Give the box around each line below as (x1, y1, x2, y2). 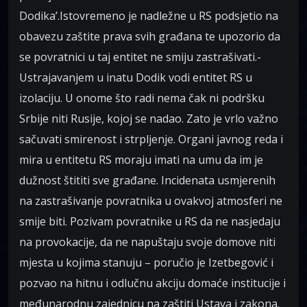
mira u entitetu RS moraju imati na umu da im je (19, 151, 263, 167)
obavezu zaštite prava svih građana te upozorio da (19, 28, 280, 44)
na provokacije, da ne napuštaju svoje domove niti (19, 234, 275, 249)
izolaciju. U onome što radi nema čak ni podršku (19, 90, 265, 106)
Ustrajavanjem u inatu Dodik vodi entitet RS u (19, 69, 252, 85)
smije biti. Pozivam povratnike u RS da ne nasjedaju (19, 213, 280, 229)
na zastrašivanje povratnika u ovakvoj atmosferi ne (19, 193, 282, 208)
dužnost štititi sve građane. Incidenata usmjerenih (19, 172, 275, 188)
